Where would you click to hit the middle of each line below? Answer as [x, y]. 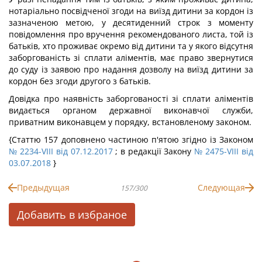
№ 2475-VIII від [224, 151]
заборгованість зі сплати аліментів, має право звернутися [131, 58]
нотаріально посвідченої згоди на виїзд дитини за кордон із [131, 11]
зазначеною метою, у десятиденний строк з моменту [131, 23]
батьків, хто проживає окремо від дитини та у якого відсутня [131, 46]
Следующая [221, 187]
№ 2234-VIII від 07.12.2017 [61, 151]
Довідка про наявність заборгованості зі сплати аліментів [131, 99]
